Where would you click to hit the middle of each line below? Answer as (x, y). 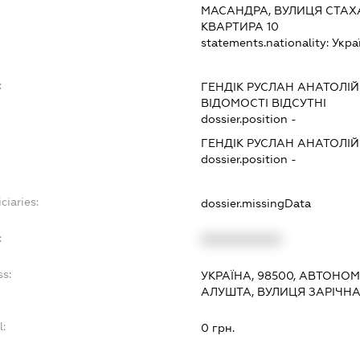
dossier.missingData (256, 204)
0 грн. (218, 328)
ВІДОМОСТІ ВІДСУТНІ (264, 103)
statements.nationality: (267, 43)
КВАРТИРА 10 (240, 27)
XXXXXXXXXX (241, 240)
